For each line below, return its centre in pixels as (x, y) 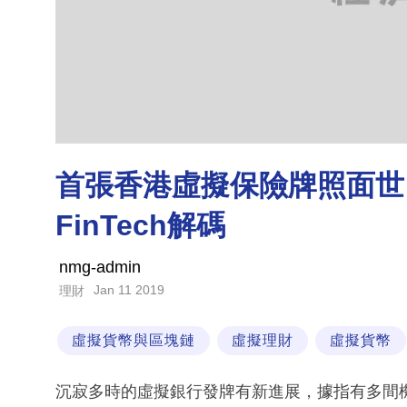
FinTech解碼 (140, 226)
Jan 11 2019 (129, 290)
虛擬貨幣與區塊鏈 (134, 341)
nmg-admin (100, 268)
